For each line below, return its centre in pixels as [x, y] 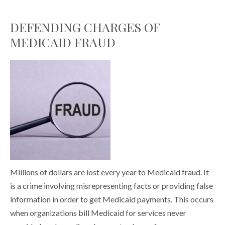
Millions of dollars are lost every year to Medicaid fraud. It [109, 172]
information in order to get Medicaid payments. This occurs [112, 199]
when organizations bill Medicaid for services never [98, 213]
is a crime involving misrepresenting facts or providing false [111, 186]
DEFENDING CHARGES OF [85, 27]
